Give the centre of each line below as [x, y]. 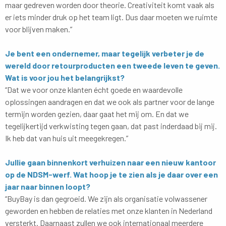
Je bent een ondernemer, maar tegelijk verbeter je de [105, 53]
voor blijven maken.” [39, 29]
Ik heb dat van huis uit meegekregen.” [67, 138]
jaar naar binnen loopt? [48, 186]
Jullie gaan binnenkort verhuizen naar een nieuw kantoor [110, 162]
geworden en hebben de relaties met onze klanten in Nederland [109, 210]
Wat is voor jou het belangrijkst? [65, 77]
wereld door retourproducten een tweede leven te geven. [112, 65]
